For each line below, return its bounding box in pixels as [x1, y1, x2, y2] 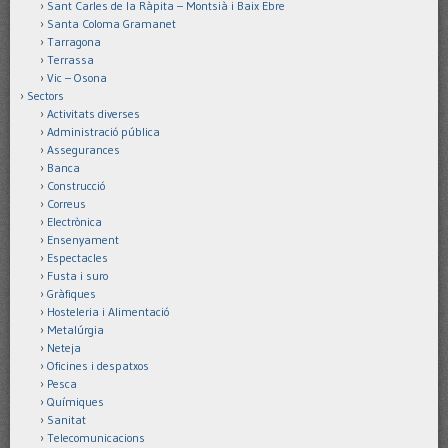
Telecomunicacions [47, 429, 145, 445]
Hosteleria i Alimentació [47, 303, 169, 319]
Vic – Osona [47, 69, 107, 85]
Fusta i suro [47, 267, 108, 283]
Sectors [27, 87, 64, 103]
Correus [47, 195, 86, 211]
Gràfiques [47, 285, 96, 301]
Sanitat [47, 411, 86, 427]
